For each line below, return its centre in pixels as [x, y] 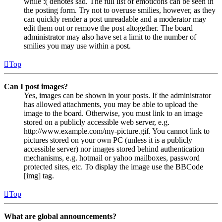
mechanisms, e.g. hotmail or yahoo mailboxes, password [112, 158]
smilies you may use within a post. [77, 46]
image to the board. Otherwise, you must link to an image [113, 113]
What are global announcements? [60, 216]
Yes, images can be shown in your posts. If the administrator [117, 95]
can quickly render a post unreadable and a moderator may [115, 19]
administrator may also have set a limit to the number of [110, 37]
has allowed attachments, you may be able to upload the [111, 104]
